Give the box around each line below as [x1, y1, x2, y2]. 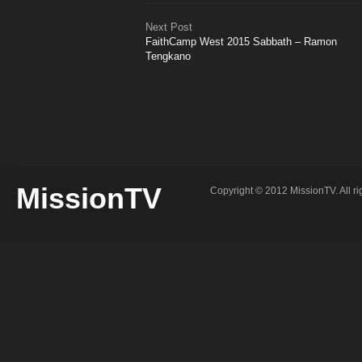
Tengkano [145, 50, 191, 62]
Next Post [145, 21, 192, 33]
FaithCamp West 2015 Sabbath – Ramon [145, 36, 337, 48]
